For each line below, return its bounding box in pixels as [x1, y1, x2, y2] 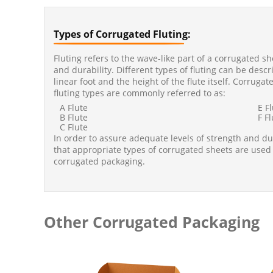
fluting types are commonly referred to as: [54, 87, 225, 99]
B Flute [60, 111, 88, 123]
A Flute [60, 101, 88, 113]
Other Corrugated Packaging [44, 211, 260, 232]
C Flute [60, 121, 88, 133]
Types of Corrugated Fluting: [54, 27, 191, 41]
